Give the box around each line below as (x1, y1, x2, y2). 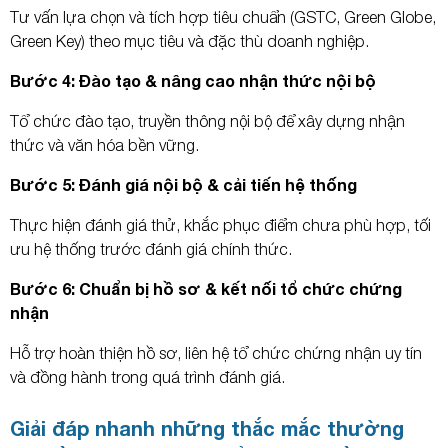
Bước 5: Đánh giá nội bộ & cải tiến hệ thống (10, 174, 357, 194)
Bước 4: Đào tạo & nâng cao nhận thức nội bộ (10, 70, 376, 90)
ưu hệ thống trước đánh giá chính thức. (10, 239, 292, 258)
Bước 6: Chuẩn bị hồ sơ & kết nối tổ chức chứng (10, 278, 402, 298)
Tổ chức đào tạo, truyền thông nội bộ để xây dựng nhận (10, 111, 405, 130)
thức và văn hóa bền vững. (10, 135, 199, 154)
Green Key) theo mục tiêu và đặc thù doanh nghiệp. (10, 31, 369, 50)
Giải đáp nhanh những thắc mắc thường (10, 415, 404, 440)
